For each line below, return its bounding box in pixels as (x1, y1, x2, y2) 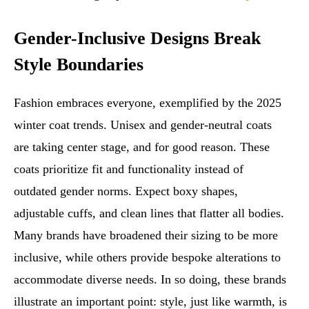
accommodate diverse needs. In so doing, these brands (14, 272, 286, 287)
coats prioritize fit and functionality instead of (14, 162, 243, 177)
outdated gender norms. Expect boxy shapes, (14, 184, 238, 199)
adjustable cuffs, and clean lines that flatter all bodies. (14, 206, 284, 221)
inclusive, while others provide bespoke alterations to (14, 250, 281, 265)
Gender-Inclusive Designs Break (14, 28, 261, 49)
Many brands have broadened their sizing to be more (14, 228, 278, 243)
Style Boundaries (14, 54, 143, 75)
